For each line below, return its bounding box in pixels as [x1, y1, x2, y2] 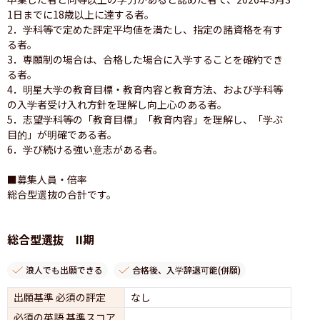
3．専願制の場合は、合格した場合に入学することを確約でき [7, 51, 283, 66]
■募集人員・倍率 [7, 171, 87, 186]
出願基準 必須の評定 [14, 289, 106, 304]
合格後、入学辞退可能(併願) [132, 264, 241, 276]
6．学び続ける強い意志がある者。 [7, 141, 163, 156]
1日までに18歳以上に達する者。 [7, 6, 154, 21]
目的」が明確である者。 [7, 126, 117, 141]
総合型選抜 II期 [7, 230, 94, 248]
